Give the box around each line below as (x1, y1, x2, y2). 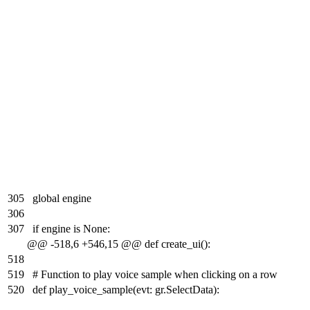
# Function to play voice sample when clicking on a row (33, 268, 277, 281)
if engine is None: (33, 223, 110, 235)
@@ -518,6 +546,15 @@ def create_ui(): (27, 238, 210, 250)
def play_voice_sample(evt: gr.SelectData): (33, 284, 219, 296)
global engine (33, 192, 91, 205)
